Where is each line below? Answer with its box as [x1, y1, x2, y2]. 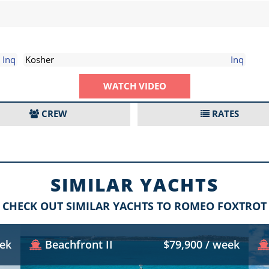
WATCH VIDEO [103, 80, 166, 92]
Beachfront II [45, 237, 113, 252]
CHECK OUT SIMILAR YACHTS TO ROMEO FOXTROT [2, 199, 267, 213]
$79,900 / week [163, 237, 240, 252]
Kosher [25, 53, 54, 65]
